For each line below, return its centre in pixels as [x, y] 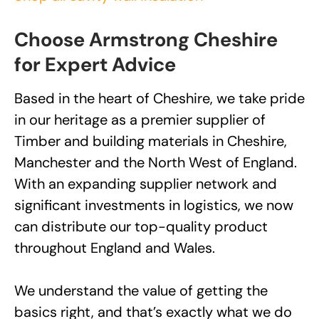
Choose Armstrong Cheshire [146, 40]
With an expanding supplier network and [146, 184]
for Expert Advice [95, 65]
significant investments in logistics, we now [154, 205]
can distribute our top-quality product [141, 227]
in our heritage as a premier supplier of [140, 120]
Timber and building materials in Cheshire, [151, 141]
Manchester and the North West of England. [156, 163]
